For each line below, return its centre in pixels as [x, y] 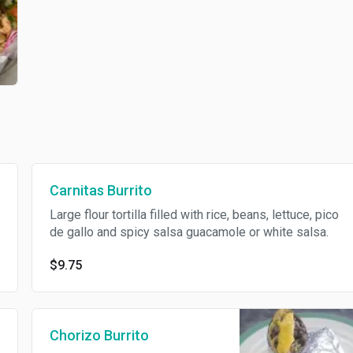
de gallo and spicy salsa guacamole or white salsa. [189, 232]
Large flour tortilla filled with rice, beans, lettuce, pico [194, 215]
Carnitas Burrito [100, 191]
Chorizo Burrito [99, 336]
